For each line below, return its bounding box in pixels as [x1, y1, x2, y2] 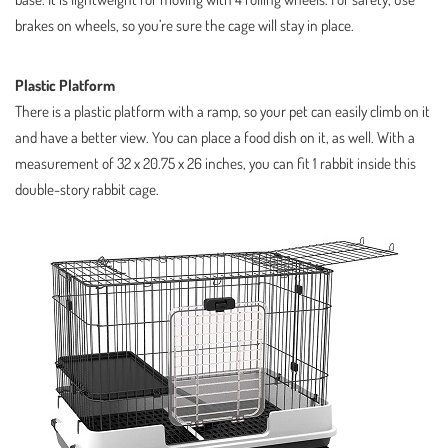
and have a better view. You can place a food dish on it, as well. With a [15, 127, 415, 147]
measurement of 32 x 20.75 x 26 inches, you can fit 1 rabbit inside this [15, 153, 416, 173]
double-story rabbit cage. [15, 179, 159, 199]
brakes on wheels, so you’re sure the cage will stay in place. [15, 15, 354, 35]
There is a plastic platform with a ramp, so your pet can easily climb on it [15, 101, 430, 121]
